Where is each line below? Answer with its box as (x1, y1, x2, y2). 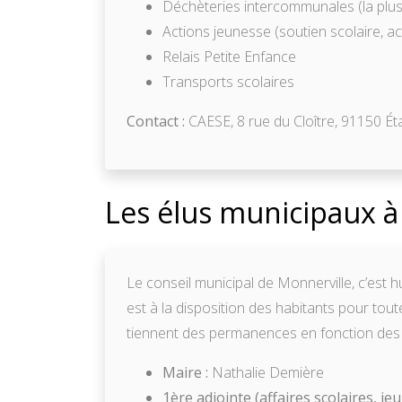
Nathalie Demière (208, 362, 324, 382)
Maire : (162, 362, 208, 382)
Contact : (127, 110, 185, 131)
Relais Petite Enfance (162, 46, 296, 66)
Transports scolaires (162, 71, 294, 92)
